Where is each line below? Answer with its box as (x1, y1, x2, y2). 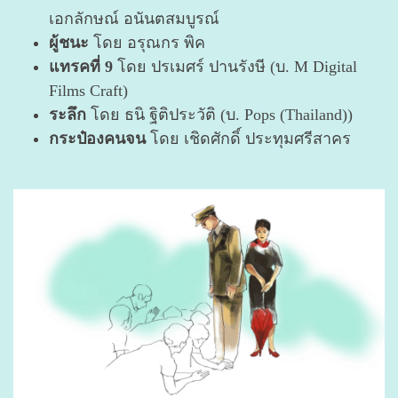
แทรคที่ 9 (49, 57, 113, 76)
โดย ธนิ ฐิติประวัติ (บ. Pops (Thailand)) (86, 105, 353, 123)
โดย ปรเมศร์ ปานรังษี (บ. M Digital (113, 57, 357, 76)
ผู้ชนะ (49, 33, 89, 52)
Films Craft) (49, 81, 128, 99)
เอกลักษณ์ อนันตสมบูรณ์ (49, 9, 219, 28)
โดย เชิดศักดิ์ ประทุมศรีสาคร (146, 129, 351, 147)
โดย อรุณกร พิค (89, 33, 205, 52)
